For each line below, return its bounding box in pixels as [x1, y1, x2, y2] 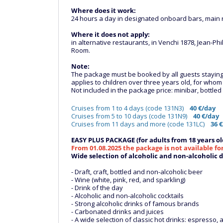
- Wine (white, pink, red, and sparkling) [71, 175, 185, 184]
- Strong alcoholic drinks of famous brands [71, 199, 199, 208]
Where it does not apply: [71, 30, 150, 39]
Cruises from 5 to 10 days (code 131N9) [71, 111, 189, 120]
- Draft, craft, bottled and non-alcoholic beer [71, 167, 203, 176]
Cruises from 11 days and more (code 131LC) [71, 119, 206, 128]
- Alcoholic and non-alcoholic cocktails [71, 191, 184, 200]
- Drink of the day [71, 183, 123, 192]
